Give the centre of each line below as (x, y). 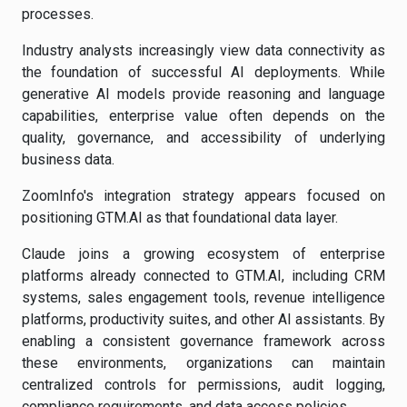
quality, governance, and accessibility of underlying (203, 138)
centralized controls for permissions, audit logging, (203, 385)
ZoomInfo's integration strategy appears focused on (203, 196)
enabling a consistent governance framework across (203, 341)
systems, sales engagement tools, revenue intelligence (203, 298)
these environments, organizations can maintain (203, 363)
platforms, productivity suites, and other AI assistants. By (203, 319)
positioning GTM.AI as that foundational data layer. (180, 218)
